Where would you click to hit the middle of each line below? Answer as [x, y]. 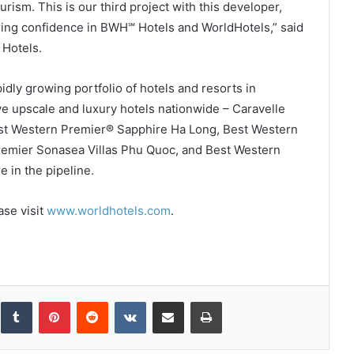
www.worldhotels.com [108, 211]
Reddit [123, 301]
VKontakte [170, 301]
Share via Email [196, 301]
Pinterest [92, 301]
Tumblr [48, 301]
